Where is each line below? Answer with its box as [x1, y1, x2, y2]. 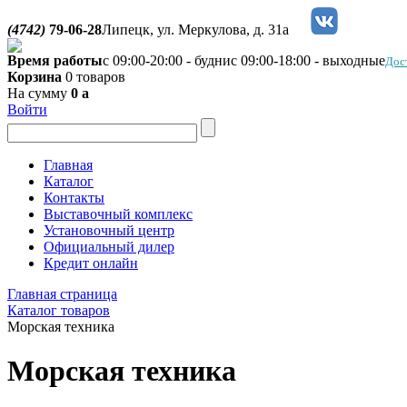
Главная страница [7, 286, 117, 302]
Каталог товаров [7, 303, 110, 318]
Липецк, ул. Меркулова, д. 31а [102, 22, 289, 37]
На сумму [7, 85, 71, 101]
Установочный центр [44, 223, 174, 238]
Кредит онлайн [44, 255, 138, 271]
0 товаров [62, 69, 125, 84]
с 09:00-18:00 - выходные [231, 53, 385, 68]
